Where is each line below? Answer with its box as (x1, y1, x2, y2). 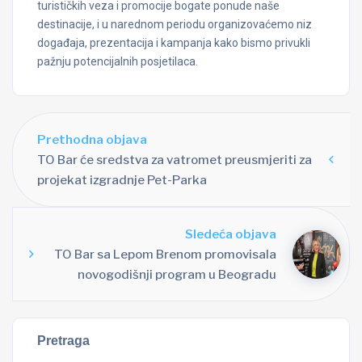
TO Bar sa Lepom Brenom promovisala (54, 246, 276, 263)
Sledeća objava (185, 226, 276, 242)
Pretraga (37, 333, 90, 348)
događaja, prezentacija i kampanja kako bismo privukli (37, 36, 310, 50)
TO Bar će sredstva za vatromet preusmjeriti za (37, 152, 312, 168)
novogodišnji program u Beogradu (78, 267, 276, 283)
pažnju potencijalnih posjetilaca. (37, 55, 198, 69)
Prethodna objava (37, 132, 147, 148)
